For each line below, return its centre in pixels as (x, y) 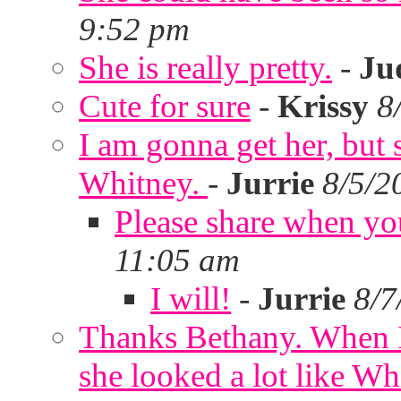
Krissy (323, 106)
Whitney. (143, 183)
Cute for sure (165, 106)
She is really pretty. (205, 68)
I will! (191, 299)
